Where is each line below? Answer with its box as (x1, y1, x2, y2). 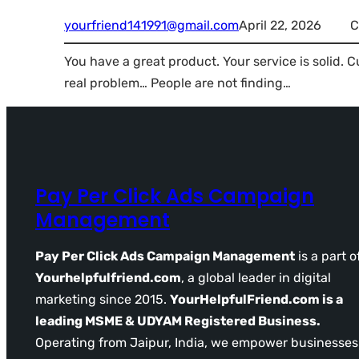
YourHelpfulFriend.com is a (170, 291, 343, 307)
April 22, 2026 (239, 17, 321, 33)
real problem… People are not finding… (64, 75, 291, 91)
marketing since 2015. (35, 291, 170, 307)
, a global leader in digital (181, 269, 331, 285)
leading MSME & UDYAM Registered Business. (35, 313, 321, 329)
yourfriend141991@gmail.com (64, 17, 239, 33)
